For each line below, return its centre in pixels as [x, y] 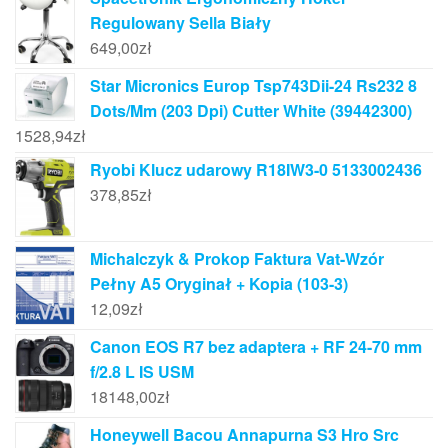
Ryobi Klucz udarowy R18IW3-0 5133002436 [256, 170]
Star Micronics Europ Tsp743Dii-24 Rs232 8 [253, 86]
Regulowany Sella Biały [180, 22]
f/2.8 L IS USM [142, 371]
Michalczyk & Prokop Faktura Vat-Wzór [237, 258]
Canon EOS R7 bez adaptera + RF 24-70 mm [256, 346]
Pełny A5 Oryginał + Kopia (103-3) [219, 283]
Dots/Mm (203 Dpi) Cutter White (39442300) [251, 111]
